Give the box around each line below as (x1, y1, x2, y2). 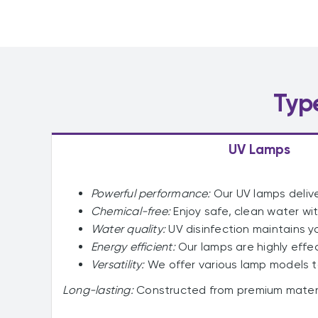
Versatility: (90, 258, 145, 271)
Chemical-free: (90, 204, 171, 218)
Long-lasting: (62, 283, 133, 297)
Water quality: (90, 222, 166, 236)
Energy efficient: (90, 240, 175, 253)
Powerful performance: (90, 187, 211, 200)
